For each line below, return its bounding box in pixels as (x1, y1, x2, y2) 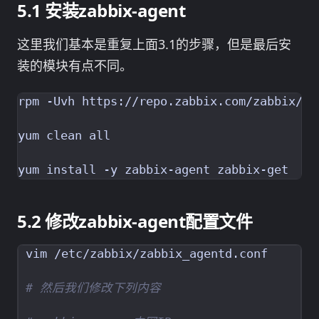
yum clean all (18, 128, 110, 142)
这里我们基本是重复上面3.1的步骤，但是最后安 (17, 36, 291, 53)
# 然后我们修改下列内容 (26, 281, 161, 295)
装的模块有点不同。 (17, 57, 132, 75)
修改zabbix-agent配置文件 (45, 209, 253, 233)
